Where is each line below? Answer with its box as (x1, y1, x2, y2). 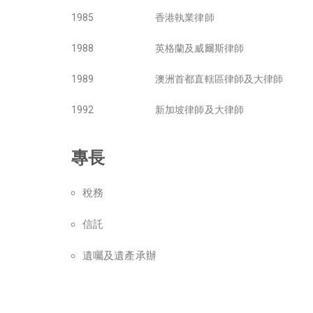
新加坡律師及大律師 (155, 104, 244, 116)
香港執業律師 (155, 12, 214, 24)
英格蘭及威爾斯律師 (155, 43, 244, 54)
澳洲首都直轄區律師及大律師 (155, 73, 284, 85)
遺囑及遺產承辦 (82, 249, 156, 263)
